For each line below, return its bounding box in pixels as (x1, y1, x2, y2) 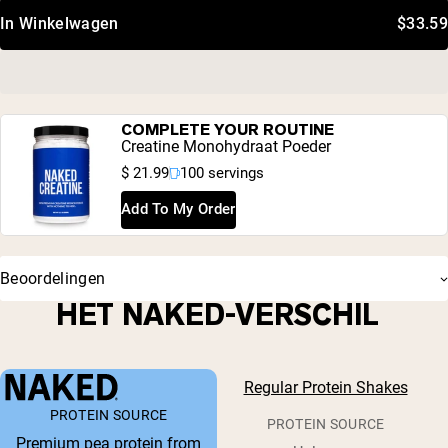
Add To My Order (121, 200, 236, 219)
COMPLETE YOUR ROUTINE (121, 118, 334, 140)
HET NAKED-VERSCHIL (55, 295, 379, 336)
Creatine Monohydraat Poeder (121, 136, 331, 156)
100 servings (180, 163, 264, 182)
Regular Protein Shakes (243, 378, 408, 398)
